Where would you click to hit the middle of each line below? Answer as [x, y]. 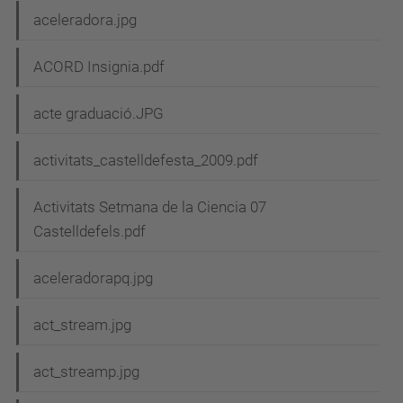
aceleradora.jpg [85, 20]
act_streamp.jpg [86, 372]
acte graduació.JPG [99, 114]
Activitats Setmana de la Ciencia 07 [150, 207]
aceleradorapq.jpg [93, 278]
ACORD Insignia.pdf [99, 67]
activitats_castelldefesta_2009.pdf [146, 161]
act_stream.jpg [82, 325]
